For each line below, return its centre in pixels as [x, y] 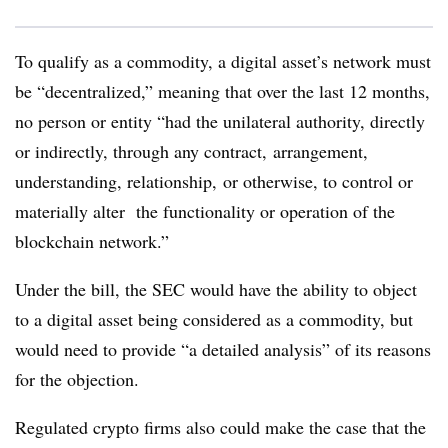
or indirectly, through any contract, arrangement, [191, 151]
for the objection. [77, 379]
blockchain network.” [92, 241]
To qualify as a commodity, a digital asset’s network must [223, 61]
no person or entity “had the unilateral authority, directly [220, 121]
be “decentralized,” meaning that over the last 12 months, [222, 91]
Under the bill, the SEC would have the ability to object [216, 289]
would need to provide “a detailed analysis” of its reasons [223, 349]
